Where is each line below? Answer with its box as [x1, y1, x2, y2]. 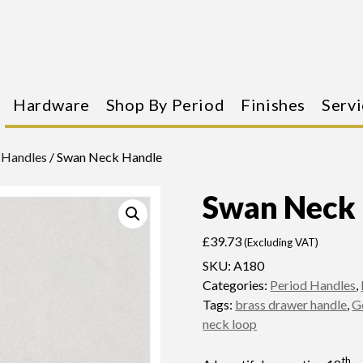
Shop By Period [105, 95, 225, 114]
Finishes [241, 95, 306, 114]
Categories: [203, 277, 271, 293]
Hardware [13, 95, 90, 114]
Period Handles [270, 277, 357, 293]
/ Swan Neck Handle [47, 149, 163, 164]
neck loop [203, 316, 258, 331]
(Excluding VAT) [244, 236, 319, 249]
